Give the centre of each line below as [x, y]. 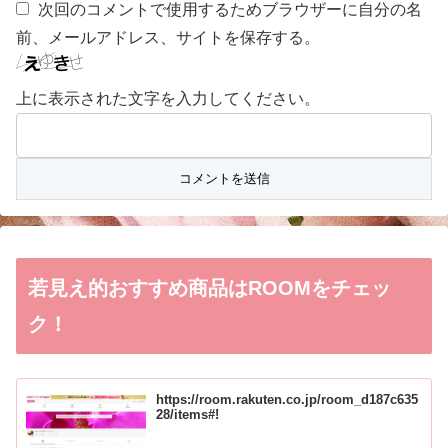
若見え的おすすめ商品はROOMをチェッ [209, 288]
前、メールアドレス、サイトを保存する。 [168, 38]
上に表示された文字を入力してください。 [168, 99]
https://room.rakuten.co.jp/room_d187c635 [287, 399]
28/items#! [188, 414]
